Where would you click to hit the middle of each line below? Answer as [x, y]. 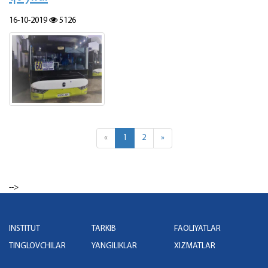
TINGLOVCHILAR [37, 246]
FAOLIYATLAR [197, 229]
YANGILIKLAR [114, 246]
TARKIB [103, 229]
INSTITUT [25, 229]
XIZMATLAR [194, 246]
